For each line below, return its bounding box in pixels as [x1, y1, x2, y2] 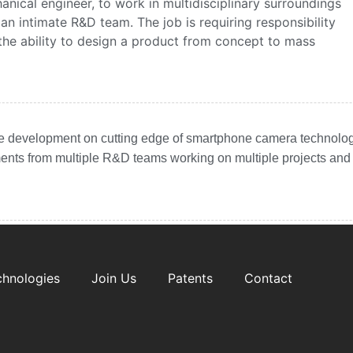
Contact [243, 270, 292, 287]
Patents [167, 270, 213, 287]
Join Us [91, 270, 136, 287]
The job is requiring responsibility [136, 14, 336, 31]
